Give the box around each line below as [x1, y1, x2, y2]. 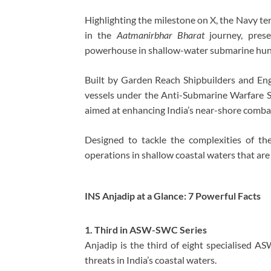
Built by [85, 74, 121, 86]
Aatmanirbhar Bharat [116, 29, 204, 41]
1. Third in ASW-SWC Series [85, 223, 207, 235]
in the [85, 29, 117, 41]
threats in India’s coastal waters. [85, 253, 217, 266]
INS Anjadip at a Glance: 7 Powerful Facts [85, 190, 261, 202]
